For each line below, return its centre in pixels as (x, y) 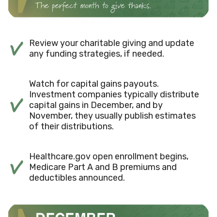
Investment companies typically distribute (114, 94)
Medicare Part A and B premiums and (103, 167)
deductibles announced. (77, 178)
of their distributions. (71, 126)
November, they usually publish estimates (112, 116)
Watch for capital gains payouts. (94, 84)
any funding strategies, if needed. (97, 54)
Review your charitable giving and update (112, 43)
